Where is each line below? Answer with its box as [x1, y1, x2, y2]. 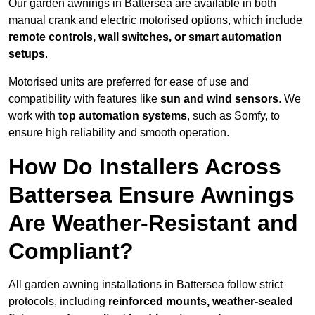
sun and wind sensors [160, 93, 278, 105]
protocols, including [8, 295, 108, 308]
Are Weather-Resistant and [8, 210, 298, 236]
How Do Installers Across [8, 154, 281, 180]
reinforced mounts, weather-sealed [108, 295, 293, 308]
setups [8, 48, 45, 60]
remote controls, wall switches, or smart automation [8, 31, 282, 44]
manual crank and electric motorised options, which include [8, 14, 302, 27]
